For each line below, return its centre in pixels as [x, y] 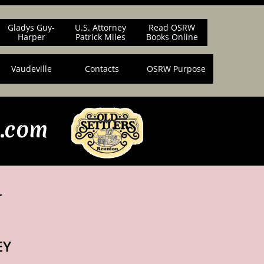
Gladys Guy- [31, 27]
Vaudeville [31, 69]
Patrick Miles [100, 37]
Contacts [102, 69]
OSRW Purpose [176, 69]
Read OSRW [172, 27]
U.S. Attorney [100, 27]
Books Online [172, 37]
